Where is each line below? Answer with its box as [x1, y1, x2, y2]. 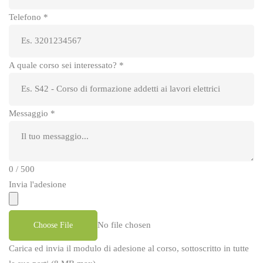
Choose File [33, 220, 73, 230]
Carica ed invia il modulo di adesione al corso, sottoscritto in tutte [9, 243, 249, 253]
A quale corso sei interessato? [9, 60, 119, 70]
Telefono [9, 12, 43, 22]
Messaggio [9, 108, 50, 118]
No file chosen [97, 220, 151, 230]
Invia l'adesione [9, 179, 66, 189]
